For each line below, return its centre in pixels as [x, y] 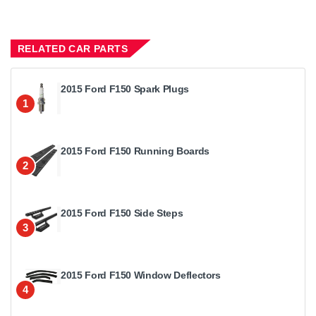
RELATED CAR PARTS [73, 48]
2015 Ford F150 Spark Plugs [125, 89]
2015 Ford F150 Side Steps [122, 213]
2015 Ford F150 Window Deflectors [141, 275]
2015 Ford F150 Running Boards [135, 151]
